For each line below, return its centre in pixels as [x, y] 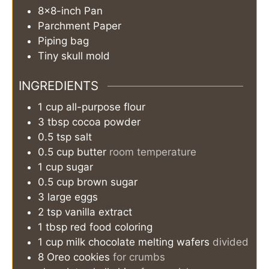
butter [92, 152]
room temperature [153, 152]
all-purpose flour [106, 107]
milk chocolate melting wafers [138, 242]
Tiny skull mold [74, 56]
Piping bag [63, 41]
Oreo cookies [78, 257]
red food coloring [111, 227]
